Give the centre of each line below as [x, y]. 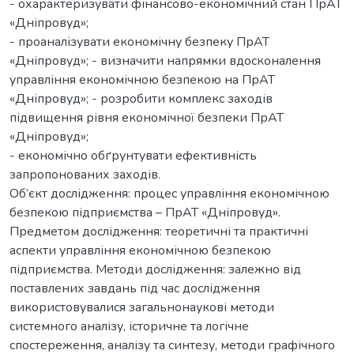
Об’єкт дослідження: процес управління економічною [169, 193]
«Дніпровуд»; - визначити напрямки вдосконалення [165, 60]
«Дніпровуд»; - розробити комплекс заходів [141, 98]
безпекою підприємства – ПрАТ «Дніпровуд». [145, 212]
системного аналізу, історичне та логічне [129, 326]
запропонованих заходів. [85, 174]
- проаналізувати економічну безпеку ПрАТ [139, 41]
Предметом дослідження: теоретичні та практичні [159, 231]
